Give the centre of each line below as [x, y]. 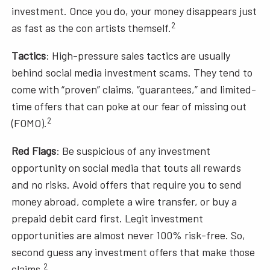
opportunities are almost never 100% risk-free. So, [129, 235]
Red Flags [34, 151]
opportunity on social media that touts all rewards [127, 168]
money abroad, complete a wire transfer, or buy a [124, 202]
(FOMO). [30, 123]
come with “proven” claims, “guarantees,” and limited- [134, 89]
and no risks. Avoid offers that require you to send [127, 185]
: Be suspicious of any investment [133, 151]
